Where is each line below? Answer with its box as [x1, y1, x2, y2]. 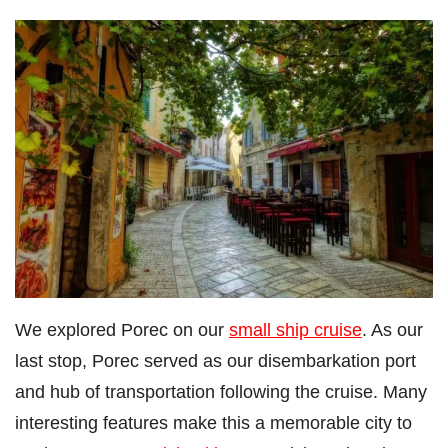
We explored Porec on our [15, 319, 229, 341]
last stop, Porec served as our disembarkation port [15, 350, 416, 372]
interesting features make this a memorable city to [15, 412, 412, 434]
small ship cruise [229, 319, 362, 341]
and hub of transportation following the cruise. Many [15, 381, 427, 403]
